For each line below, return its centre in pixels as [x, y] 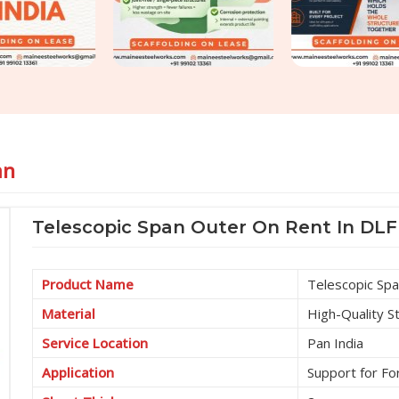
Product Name [88, 285]
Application [78, 373]
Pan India [336, 343]
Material [69, 314]
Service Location [95, 343]
